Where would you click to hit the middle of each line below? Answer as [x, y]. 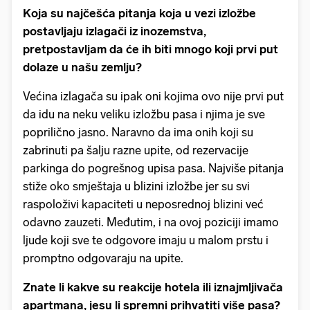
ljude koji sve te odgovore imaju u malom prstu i [146, 240]
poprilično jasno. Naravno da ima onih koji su [138, 132]
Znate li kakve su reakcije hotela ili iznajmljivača [153, 287]
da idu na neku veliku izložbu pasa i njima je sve [144, 114]
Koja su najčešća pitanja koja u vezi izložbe [139, 13]
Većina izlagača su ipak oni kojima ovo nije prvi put [153, 96]
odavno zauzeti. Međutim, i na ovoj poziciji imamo [151, 222]
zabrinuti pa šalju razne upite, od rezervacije [136, 150]
